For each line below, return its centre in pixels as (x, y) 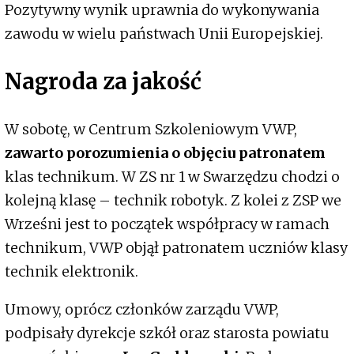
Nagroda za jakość (103, 82)
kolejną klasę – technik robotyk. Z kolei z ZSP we (173, 200)
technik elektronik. (72, 271)
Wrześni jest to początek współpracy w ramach (167, 224)
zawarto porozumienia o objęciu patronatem (165, 153)
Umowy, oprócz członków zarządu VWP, (142, 309)
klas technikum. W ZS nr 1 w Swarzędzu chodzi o (172, 176)
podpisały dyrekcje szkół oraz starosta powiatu (167, 333)
